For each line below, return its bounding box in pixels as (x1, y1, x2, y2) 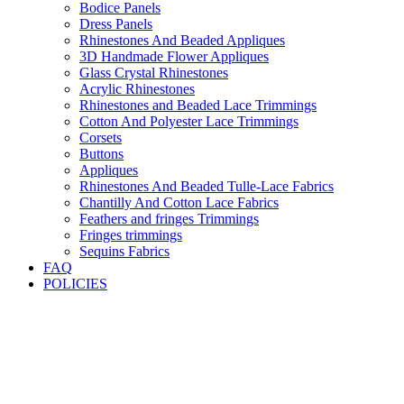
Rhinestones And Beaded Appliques (79, 32, 285, 48)
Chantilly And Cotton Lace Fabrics (79, 195, 279, 210)
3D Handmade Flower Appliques (79, 49, 269, 64)
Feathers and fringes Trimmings (79, 211, 259, 226)
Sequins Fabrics (79, 243, 170, 259)
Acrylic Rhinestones (79, 81, 195, 96)
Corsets (79, 130, 122, 145)
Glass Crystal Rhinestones (79, 65, 228, 80)
